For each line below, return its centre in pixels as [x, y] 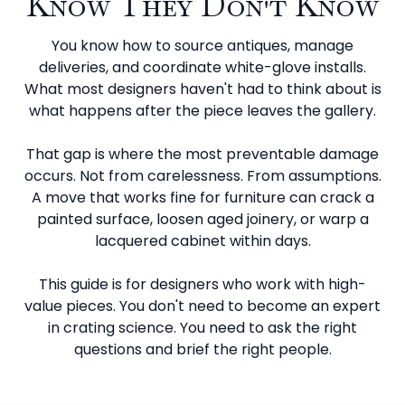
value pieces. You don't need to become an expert [202, 306]
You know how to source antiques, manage [202, 46]
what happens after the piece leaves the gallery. [202, 111]
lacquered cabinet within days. [202, 241]
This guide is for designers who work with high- [202, 284]
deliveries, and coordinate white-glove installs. [202, 67]
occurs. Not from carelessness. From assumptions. [202, 176]
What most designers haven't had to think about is [202, 89]
